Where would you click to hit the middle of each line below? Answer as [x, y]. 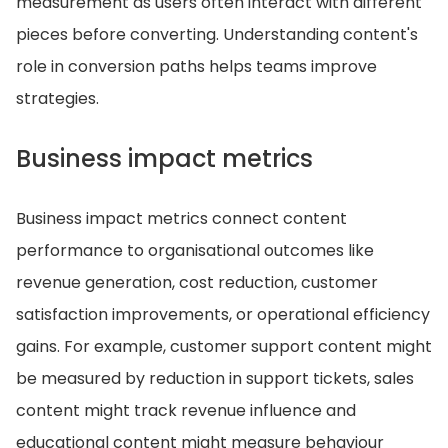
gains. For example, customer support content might [224, 346]
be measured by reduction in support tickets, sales [215, 378]
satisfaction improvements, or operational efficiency [223, 314]
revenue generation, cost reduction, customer [197, 282]
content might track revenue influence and [186, 410]
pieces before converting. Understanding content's [217, 34]
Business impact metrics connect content [181, 218]
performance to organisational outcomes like [195, 250]
